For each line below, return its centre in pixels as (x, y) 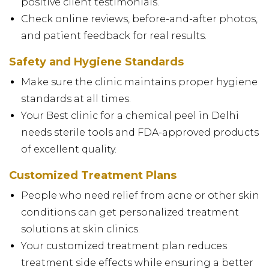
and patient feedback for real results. (114, 35)
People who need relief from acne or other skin (140, 195)
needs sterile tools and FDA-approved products (140, 132)
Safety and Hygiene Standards (96, 62)
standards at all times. (76, 98)
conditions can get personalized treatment (130, 212)
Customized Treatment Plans (93, 175)
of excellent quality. (69, 149)
